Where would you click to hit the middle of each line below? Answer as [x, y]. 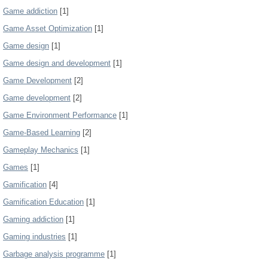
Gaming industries [34, 237]
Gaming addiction [33, 219]
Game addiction [30, 11]
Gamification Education [43, 202]
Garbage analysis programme [54, 254]
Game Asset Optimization [48, 28]
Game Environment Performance [60, 115]
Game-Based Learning [42, 133]
